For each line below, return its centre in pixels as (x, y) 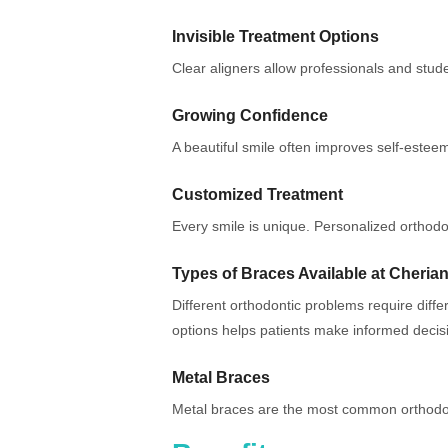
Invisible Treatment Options (275, 37)
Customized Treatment (257, 195)
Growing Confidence (250, 116)
